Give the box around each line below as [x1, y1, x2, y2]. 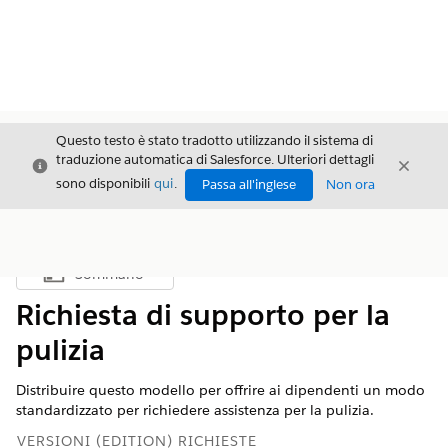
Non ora [326, 176, 375, 193]
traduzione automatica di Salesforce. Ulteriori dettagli [56, 151, 374, 168]
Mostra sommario [93, 270, 201, 288]
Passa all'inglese [202, 176, 296, 193]
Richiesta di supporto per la [16, 297, 390, 333]
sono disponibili [56, 175, 153, 193]
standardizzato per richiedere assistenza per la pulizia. [16, 401, 374, 419]
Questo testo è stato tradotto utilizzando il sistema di [56, 132, 373, 149]
